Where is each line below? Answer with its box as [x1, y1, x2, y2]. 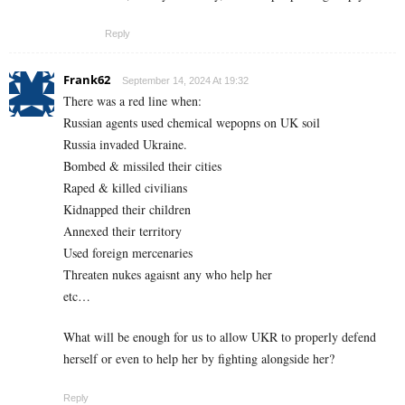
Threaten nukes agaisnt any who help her [63, 265, 272, 283]
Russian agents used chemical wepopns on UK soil [63, 113, 320, 131]
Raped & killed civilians [63, 178, 187, 196]
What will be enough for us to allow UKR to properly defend [63, 327, 376, 345]
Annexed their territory [63, 221, 182, 240]
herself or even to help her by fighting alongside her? [63, 349, 334, 367]
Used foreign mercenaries [63, 243, 193, 261]
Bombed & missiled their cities [63, 156, 221, 174]
